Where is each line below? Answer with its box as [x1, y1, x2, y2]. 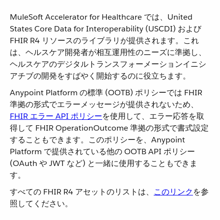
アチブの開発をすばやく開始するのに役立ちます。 [10, 71, 191, 81]
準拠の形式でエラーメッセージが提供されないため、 [10, 99, 198, 110]
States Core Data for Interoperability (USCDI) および [10, 24, 201, 34]
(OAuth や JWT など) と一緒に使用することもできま [10, 158, 197, 168]
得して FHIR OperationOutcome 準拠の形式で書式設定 [10, 123, 209, 133]
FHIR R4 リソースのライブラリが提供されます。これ [10, 35, 199, 46]
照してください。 [10, 198, 73, 209]
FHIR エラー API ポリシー [10, 111, 102, 121]
